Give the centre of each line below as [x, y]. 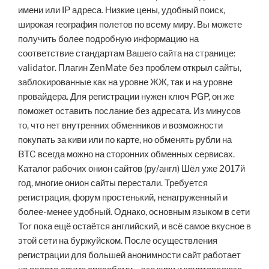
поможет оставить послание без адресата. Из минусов [129, 111]
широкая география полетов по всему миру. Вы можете [130, 25]
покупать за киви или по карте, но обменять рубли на [125, 140]
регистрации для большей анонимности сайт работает [129, 255]
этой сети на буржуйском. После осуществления [118, 241]
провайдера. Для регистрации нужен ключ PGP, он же [126, 97]
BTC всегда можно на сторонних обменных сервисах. [126, 155]
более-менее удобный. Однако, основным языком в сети [134, 212]
